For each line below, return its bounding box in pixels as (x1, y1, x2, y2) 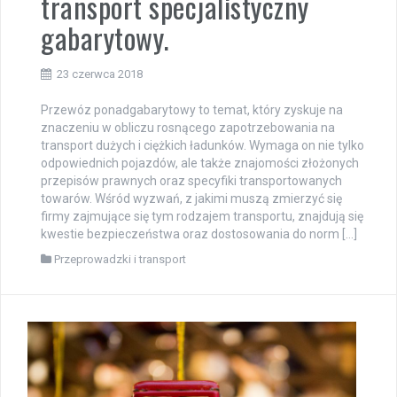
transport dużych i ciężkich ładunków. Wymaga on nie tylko (41, 138, 364, 153)
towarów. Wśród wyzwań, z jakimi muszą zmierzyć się (41, 191, 342, 206)
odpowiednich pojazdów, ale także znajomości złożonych (41, 156, 359, 171)
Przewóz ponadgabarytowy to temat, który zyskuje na (41, 103, 343, 118)
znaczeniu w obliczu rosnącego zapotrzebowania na (41, 121, 335, 136)
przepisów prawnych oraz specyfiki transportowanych (41, 174, 342, 189)
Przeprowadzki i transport (54, 253, 186, 267)
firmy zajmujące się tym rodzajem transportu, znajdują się (41, 209, 363, 224)
